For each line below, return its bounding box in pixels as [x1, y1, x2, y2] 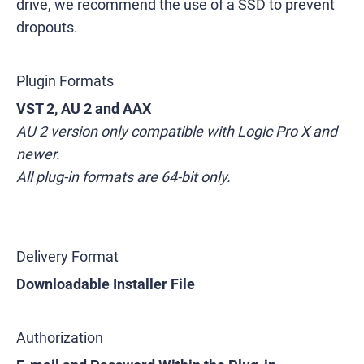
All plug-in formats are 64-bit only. [16, 168, 231, 185]
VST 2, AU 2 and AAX [16, 100, 151, 117]
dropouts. [16, 19, 78, 36]
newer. [16, 145, 60, 162]
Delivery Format [16, 248, 119, 265]
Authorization [16, 329, 103, 346]
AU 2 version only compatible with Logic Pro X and [16, 123, 337, 140]
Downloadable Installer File [16, 275, 195, 292]
